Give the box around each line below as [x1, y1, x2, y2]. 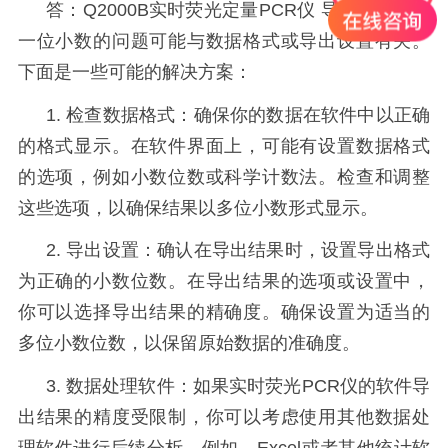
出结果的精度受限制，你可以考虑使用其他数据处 [17, 407, 431, 428]
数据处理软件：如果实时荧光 [66, 376, 302, 397]
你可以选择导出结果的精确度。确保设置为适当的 [17, 302, 431, 323]
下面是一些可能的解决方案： [17, 61, 252, 82]
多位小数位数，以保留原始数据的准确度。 [17, 333, 360, 354]
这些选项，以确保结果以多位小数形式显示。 [17, 197, 378, 218]
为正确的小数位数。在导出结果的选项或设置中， [17, 271, 431, 292]
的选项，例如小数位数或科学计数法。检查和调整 [17, 166, 431, 187]
